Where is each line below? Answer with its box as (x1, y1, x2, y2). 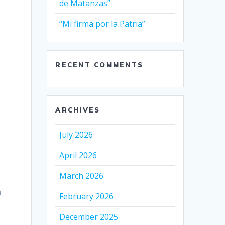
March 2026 (59, 170, 104, 181)
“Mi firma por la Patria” (59, 18, 146, 29)
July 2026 (59, 129, 93, 140)
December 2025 (59, 211, 119, 222)
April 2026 (59, 149, 97, 161)
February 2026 (59, 190, 114, 202)
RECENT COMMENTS (55, 60, 143, 69)
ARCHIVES (55, 105, 100, 114)
